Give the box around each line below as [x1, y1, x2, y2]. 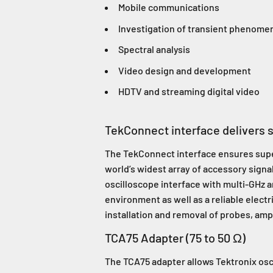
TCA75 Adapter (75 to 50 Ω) [105, 230, 246, 246]
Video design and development [118, 64, 251, 76]
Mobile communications [118, 1, 219, 13]
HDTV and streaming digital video [118, 85, 260, 97]
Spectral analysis [118, 43, 190, 55]
